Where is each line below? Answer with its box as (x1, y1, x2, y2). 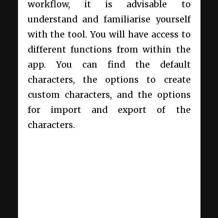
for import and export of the (27, 104, 191, 115)
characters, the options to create (27, 74, 191, 85)
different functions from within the (27, 44, 191, 55)
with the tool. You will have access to (27, 29, 191, 40)
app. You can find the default (27, 59, 191, 70)
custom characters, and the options (27, 89, 191, 100)
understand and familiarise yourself (27, 14, 191, 25)
